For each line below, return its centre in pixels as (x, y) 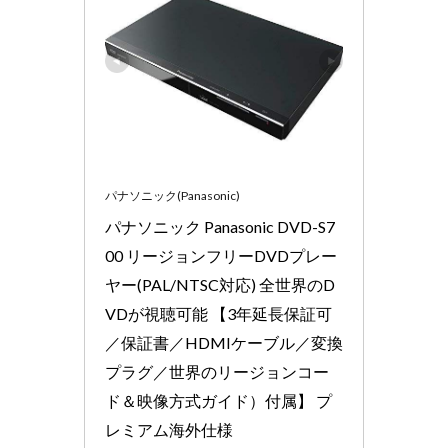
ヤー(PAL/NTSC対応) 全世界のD (220, 284)
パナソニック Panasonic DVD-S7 (220, 226)
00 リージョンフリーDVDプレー (221, 255)
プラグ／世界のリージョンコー (217, 371)
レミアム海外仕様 (169, 429)
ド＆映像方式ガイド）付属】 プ (218, 400)
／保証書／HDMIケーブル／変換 (224, 342)
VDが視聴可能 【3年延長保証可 (218, 313)
